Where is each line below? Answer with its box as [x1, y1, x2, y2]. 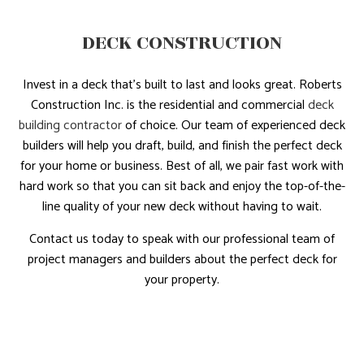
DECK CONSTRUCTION [82, 28, 282, 58]
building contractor [19, 115, 122, 137]
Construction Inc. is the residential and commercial [30, 94, 308, 117]
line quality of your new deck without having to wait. [42, 196, 322, 219]
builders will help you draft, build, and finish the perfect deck [22, 135, 342, 158]
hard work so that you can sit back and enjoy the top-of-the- [19, 175, 345, 198]
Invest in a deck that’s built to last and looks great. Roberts [22, 74, 342, 97]
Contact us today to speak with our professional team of [29, 228, 335, 251]
